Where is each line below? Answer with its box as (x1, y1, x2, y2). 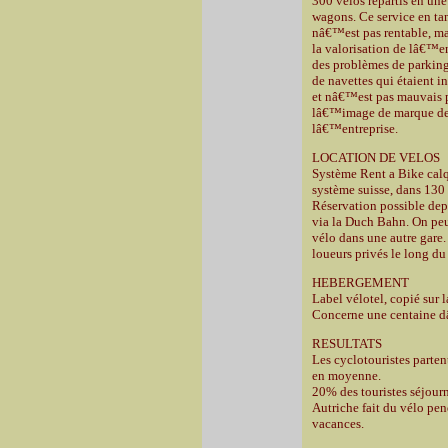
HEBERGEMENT (312, 275, 409, 290)
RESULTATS (312, 336, 382, 351)
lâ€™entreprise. (312, 121, 398, 136)
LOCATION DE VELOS (312, 150, 440, 165)
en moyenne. (312, 368, 381, 383)
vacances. (312, 416, 364, 431)
